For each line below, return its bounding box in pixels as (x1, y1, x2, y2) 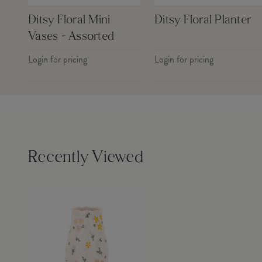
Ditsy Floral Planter (154, 14, 251, 26)
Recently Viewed (28, 150, 143, 166)
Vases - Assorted (28, 30, 114, 43)
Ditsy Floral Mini (28, 14, 111, 26)
